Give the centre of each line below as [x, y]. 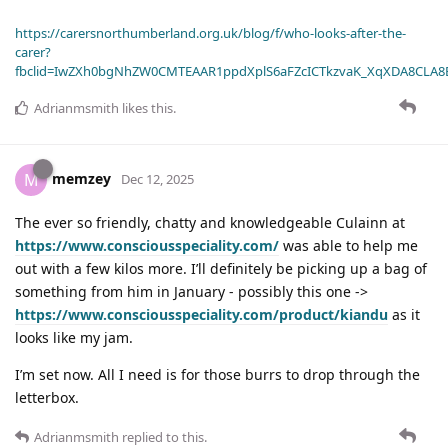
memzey [81, 179]
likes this [146, 108]
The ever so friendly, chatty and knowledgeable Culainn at [210, 223]
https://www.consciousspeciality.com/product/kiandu [201, 315]
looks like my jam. [74, 338]
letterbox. [47, 398]
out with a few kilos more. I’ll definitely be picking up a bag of [221, 269]
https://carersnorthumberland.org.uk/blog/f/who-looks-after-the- [210, 33]
